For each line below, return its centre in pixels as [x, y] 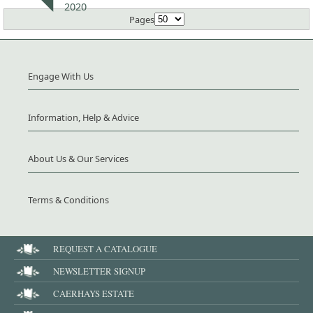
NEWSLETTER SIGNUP [99, 271]
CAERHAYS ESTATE [94, 293]
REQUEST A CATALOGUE [105, 248]
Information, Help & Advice [83, 118]
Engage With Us [61, 77]
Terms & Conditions [68, 200]
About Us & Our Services [78, 159]
